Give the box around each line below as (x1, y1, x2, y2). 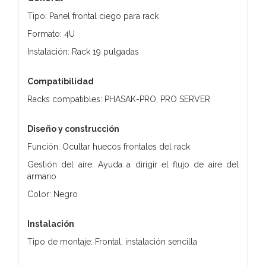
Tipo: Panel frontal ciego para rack (27, 11, 159, 21)
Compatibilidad (27, 76, 94, 86)
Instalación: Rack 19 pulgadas (27, 46, 139, 56)
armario (27, 171, 56, 181)
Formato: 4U (27, 28, 75, 39)
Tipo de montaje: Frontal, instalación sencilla (27, 236, 197, 246)
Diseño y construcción (27, 123, 119, 134)
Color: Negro (27, 189, 78, 199)
